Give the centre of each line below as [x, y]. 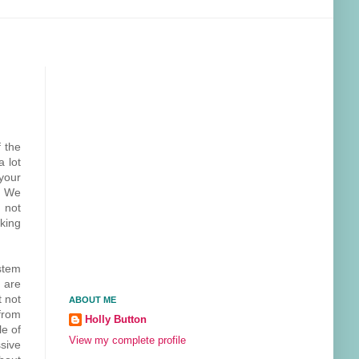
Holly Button [116, 320]
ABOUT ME [93, 300]
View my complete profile [127, 341]
